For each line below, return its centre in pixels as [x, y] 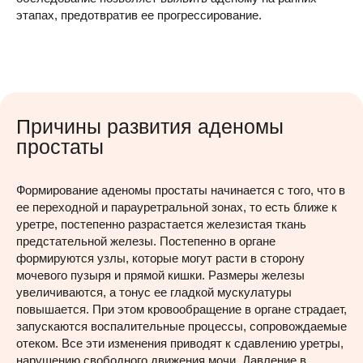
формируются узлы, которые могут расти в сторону [160, 258]
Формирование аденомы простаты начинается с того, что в [181, 190]
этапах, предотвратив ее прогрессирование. [139, 15]
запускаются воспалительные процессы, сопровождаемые [181, 326]
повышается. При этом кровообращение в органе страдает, [181, 309]
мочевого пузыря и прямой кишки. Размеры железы [160, 275]
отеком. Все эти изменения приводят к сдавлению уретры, [180, 343]
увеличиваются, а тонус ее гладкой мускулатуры [154, 292]
